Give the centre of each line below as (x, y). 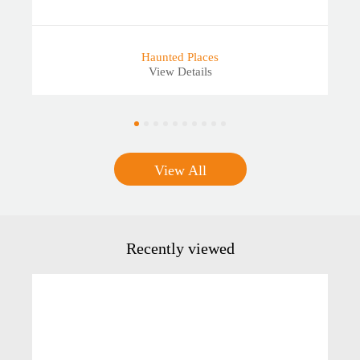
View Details (180, 72)
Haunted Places (180, 57)
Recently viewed (180, 249)
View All (180, 171)
